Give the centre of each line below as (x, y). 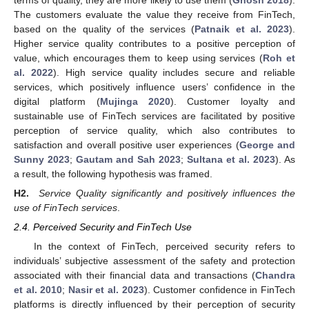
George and (267, 144)
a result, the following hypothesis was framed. (113, 173)
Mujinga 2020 (135, 101)
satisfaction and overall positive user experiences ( (127, 144)
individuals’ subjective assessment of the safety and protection (154, 261)
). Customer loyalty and (233, 101)
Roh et (279, 58)
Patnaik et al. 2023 (242, 29)
